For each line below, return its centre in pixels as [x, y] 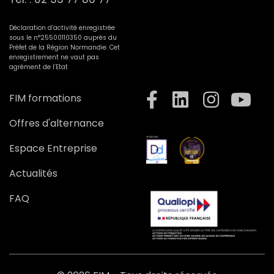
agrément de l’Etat [39, 67]
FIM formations [45, 98]
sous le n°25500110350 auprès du [63, 38]
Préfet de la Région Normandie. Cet [65, 48]
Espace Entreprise [53, 149]
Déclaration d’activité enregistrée [62, 28]
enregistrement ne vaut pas [54, 57]
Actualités [33, 174]
